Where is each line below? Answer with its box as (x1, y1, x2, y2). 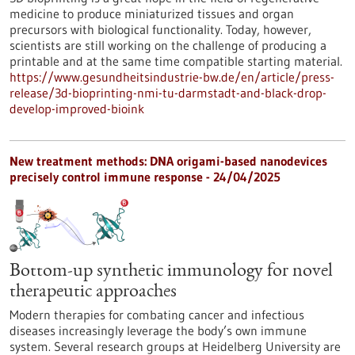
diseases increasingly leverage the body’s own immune (10, 323, 307, 338)
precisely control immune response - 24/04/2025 (10, 169, 281, 185)
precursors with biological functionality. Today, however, (10, 21, 311, 37)
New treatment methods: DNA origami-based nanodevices (10, 153, 327, 169)
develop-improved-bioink (10, 101, 144, 116)
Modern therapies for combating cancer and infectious (10, 307, 304, 323)
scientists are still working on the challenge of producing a (10, 37, 326, 53)
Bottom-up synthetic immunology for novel (10, 262, 333, 281)
